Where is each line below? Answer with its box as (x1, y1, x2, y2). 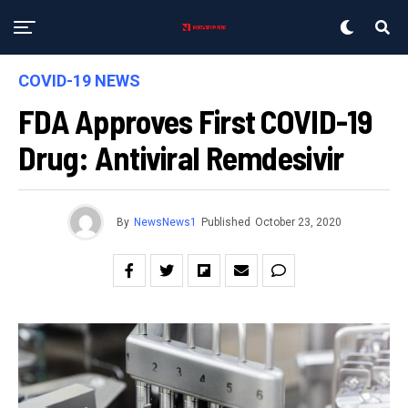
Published (200, 216, 250, 229)
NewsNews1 (133, 216, 197, 229)
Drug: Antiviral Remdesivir (18, 138, 344, 177)
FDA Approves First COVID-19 (18, 101, 372, 140)
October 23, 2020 (254, 216, 342, 229)
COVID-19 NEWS (18, 71, 140, 90)
